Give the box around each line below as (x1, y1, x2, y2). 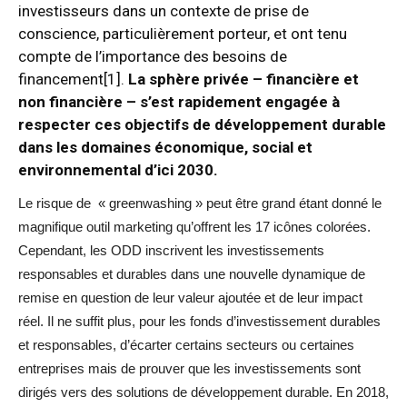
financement (18, 70, 104, 89)
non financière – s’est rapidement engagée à (18, 93, 340, 112)
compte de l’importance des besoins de (18, 47, 287, 66)
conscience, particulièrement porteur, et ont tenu (18, 25, 347, 44)
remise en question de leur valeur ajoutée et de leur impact (18, 290, 362, 306)
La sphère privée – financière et (128, 70, 359, 89)
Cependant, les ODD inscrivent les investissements (18, 243, 324, 259)
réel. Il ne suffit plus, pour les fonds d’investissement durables (18, 313, 381, 330)
